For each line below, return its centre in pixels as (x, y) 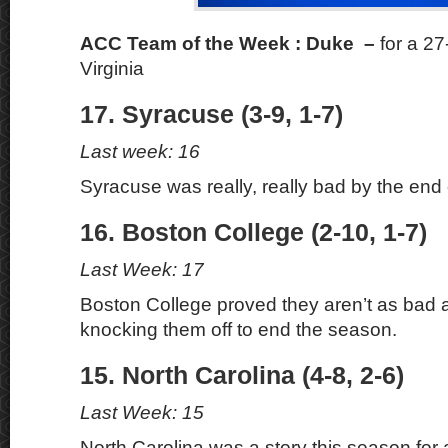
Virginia (112, 68)
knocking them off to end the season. (238, 329)
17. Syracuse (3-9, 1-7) (211, 114)
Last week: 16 (140, 151)
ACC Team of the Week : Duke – (230, 43)
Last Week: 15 (142, 412)
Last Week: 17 (142, 269)
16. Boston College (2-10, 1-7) (253, 232)
